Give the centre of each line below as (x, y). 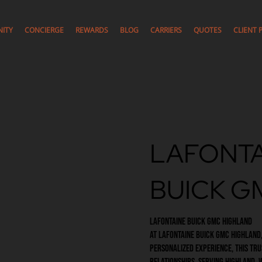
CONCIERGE (44, 30)
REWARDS (92, 30)
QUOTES (207, 30)
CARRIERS (166, 30)
